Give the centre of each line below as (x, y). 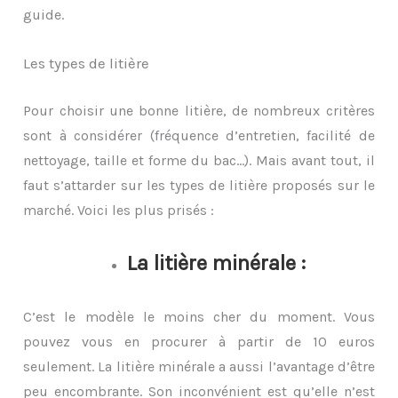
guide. (44, 14)
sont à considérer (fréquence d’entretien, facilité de (199, 136)
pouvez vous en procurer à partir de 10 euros (199, 341)
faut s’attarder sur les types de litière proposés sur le (199, 186)
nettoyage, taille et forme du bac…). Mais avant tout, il (199, 161)
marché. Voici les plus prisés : (119, 211)
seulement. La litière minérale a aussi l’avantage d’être (199, 366)
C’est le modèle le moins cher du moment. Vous (199, 316)
